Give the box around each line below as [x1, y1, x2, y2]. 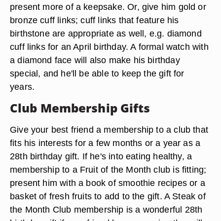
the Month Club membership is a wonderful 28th [10, 204, 203, 215]
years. [10, 81, 35, 92]
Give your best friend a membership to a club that [10, 124, 209, 135]
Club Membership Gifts [10, 100, 150, 116]
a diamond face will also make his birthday [10, 55, 180, 65]
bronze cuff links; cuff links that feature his [10, 15, 179, 25]
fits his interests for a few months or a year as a [10, 138, 201, 148]
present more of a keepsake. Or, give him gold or [10, 1, 206, 12]
